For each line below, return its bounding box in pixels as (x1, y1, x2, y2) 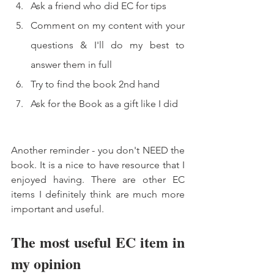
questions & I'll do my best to (31, 39, 185, 51)
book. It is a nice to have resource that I (11, 158, 185, 171)
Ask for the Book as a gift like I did (31, 97, 180, 109)
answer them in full (31, 58, 114, 70)
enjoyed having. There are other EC (11, 173, 185, 185)
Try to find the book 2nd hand (31, 78, 162, 90)
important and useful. (11, 202, 106, 215)
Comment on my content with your (31, 19, 185, 31)
